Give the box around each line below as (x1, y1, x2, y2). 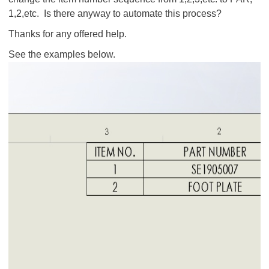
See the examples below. (8, 49, 115, 59)
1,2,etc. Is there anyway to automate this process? (8, 8, 222, 19)
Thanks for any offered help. (8, 29, 127, 39)
